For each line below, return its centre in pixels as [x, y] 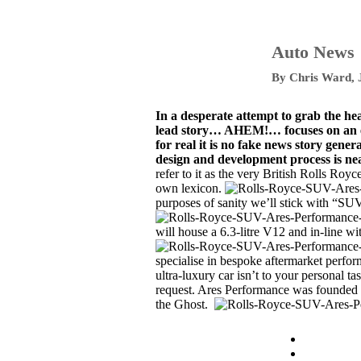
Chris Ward [320, 77]
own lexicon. [190, 188]
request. [176, 290]
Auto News [313, 52]
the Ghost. [185, 304]
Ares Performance [245, 290]
